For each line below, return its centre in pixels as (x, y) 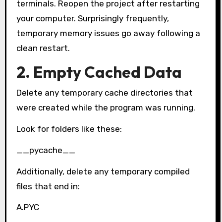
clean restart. (43, 48)
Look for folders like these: (69, 129)
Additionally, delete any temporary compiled (103, 171)
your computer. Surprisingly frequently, (92, 19)
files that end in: (48, 186)
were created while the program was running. (106, 108)
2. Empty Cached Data (99, 72)
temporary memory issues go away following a (108, 33)
